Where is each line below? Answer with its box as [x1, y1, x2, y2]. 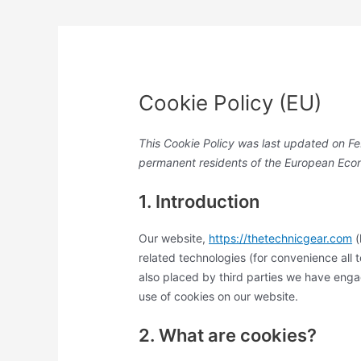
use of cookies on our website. [139, 288, 299, 303]
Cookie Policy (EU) [139, 90, 322, 116]
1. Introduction [139, 190, 260, 212]
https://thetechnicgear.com [209, 230, 353, 245]
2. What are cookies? [139, 325, 317, 346]
